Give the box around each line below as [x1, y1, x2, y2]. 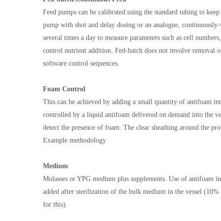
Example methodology [43, 137, 106, 144]
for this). [43, 201, 70, 208]
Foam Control [43, 85, 85, 93]
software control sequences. [43, 60, 119, 67]
